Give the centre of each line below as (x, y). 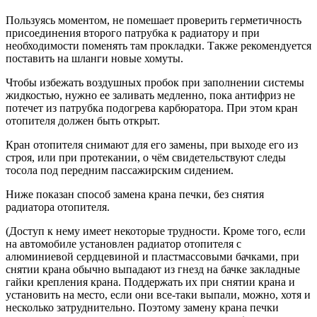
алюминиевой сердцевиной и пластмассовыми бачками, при (152, 257)
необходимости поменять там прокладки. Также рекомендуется (158, 46)
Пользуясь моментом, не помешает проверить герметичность (154, 21)
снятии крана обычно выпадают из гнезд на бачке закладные (153, 270)
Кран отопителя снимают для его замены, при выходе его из (152, 145)
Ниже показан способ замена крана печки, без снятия (135, 195)
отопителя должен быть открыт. (83, 121)
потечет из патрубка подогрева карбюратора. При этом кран (152, 108)
